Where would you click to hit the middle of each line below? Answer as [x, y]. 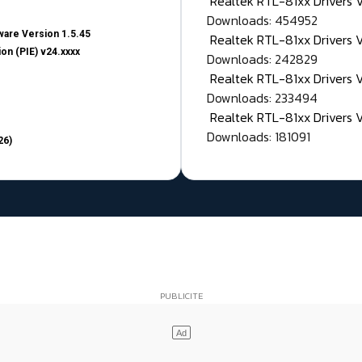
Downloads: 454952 [262, 21]
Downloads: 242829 [262, 59]
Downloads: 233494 [262, 98]
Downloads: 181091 [259, 137]
